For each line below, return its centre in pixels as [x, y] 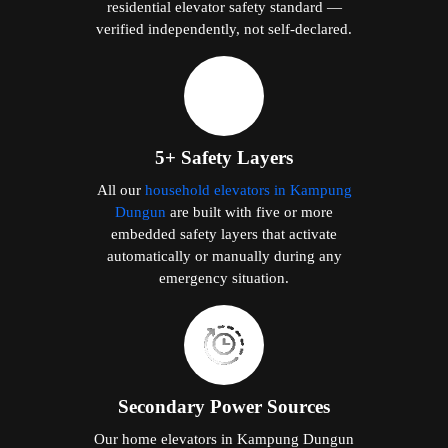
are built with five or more [249, 211]
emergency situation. [224, 277]
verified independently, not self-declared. [224, 28]
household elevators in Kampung [248, 189]
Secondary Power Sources [224, 406]
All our [120, 189]
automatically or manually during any [224, 255]
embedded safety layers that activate [224, 233]
